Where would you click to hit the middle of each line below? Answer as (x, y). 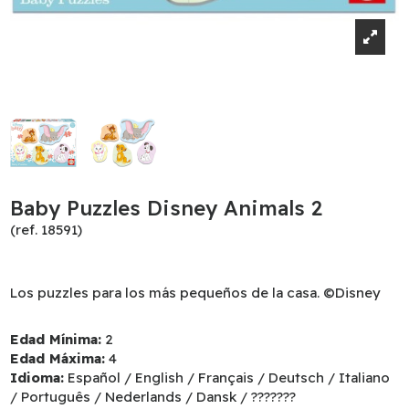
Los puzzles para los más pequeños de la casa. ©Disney (196, 292)
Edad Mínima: (56, 339)
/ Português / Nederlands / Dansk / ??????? (153, 396)
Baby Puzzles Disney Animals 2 (167, 209)
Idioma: (37, 377)
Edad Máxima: (58, 358)
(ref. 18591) (47, 230)
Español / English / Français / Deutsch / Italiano (229, 377)
